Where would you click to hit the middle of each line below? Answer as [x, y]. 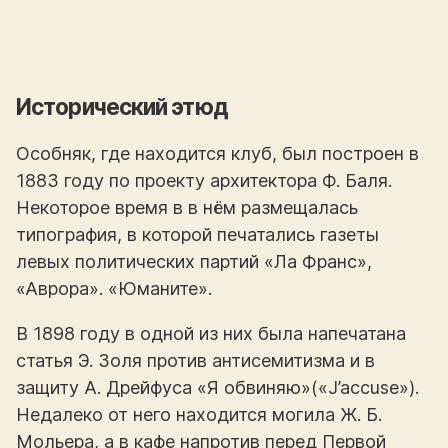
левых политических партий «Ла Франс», [194, 262]
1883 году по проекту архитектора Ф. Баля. [204, 181]
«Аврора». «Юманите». [114, 289]
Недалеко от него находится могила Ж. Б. [199, 415]
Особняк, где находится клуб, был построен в [217, 154]
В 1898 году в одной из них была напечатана [211, 334]
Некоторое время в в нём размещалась [187, 208]
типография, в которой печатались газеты [197, 235]
